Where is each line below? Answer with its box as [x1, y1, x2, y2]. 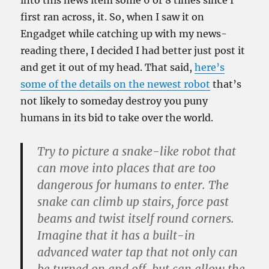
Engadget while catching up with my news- [20, 28, 228, 40]
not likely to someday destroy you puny [20, 95, 208, 107]
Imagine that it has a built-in [37, 228, 196, 243]
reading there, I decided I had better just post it [20, 44, 246, 56]
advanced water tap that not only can [37, 245, 238, 259]
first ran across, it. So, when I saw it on [20, 11, 205, 23]
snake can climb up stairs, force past [37, 195, 229, 209]
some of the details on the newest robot [20, 78, 211, 90]
